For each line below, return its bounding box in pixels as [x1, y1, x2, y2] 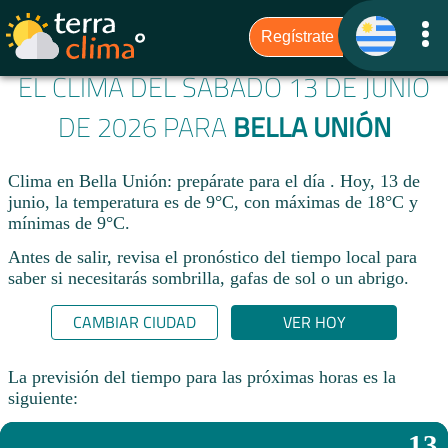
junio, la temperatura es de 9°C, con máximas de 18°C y [8, 192, 418, 213]
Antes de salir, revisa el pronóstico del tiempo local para [8, 246, 417, 267]
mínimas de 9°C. [8, 213, 130, 234]
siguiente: [8, 387, 78, 408]
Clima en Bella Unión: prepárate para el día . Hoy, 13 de [8, 171, 420, 192]
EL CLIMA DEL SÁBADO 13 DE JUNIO [18, 67, 430, 108]
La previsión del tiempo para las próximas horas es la [8, 366, 396, 387]
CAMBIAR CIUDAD [72, 310, 196, 335]
